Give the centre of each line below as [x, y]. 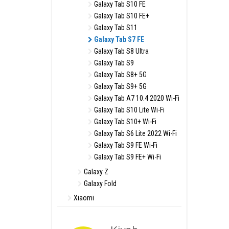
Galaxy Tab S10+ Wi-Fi [124, 122]
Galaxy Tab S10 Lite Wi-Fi [129, 110]
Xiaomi [83, 198]
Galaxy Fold [99, 184]
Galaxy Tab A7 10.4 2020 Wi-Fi [136, 98]
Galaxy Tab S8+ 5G [120, 75]
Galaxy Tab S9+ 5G [120, 86]
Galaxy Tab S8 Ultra [121, 51]
